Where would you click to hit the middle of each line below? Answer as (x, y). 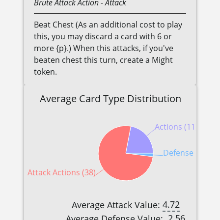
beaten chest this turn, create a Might (103, 60)
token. (45, 72)
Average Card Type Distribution (110, 99)
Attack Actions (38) (61, 172)
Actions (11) (176, 126)
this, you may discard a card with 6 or (103, 37)
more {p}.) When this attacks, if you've (104, 48)
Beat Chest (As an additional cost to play (108, 25)
